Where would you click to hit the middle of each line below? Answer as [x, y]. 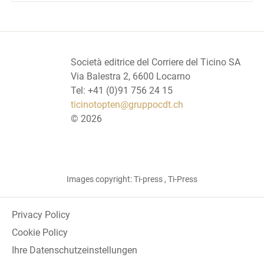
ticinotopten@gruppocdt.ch [127, 104]
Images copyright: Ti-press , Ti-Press [132, 179]
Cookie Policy [40, 232]
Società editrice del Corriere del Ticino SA [156, 62]
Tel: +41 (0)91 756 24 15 [122, 90]
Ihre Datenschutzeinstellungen [75, 250]
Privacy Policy [41, 214]
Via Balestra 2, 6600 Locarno [131, 76]
